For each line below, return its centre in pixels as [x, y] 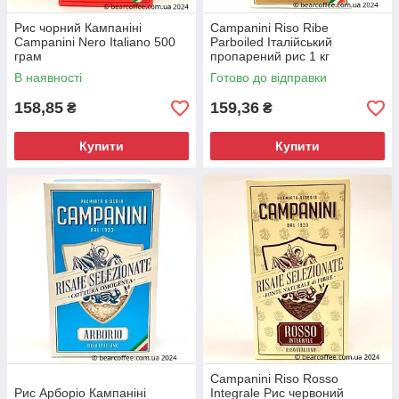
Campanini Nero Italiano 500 [95, 42]
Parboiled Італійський [271, 42]
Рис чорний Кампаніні [78, 28]
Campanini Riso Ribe [269, 28]
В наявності [48, 77]
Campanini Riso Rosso [274, 379]
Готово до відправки [269, 77]
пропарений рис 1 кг [270, 56]
